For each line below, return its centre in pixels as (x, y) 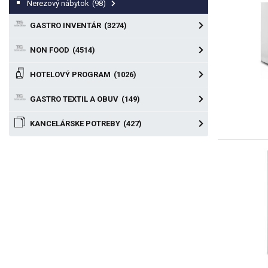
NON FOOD (51, 50)
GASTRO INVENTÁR (66, 25)
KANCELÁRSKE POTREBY (76, 124)
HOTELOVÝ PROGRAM (71, 74)
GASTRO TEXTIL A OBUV (75, 99)
